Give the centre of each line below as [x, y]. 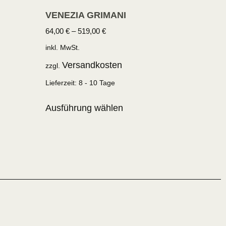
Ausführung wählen [84, 108]
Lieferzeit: [62, 83]
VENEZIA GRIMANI [86, 15]
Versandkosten [92, 65]
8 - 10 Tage [97, 83]
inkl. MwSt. [63, 47]
